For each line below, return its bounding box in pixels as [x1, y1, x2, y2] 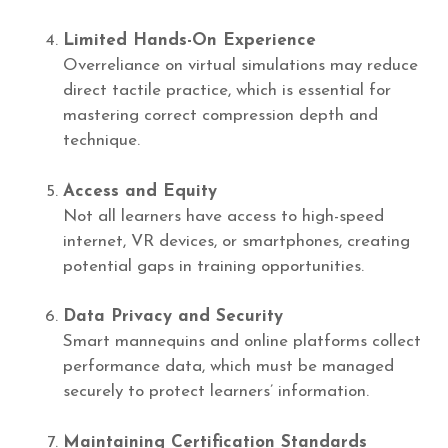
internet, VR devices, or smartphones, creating [63, 232, 410, 250]
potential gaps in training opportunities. [63, 257, 364, 275]
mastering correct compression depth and [63, 107, 378, 125]
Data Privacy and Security [63, 308, 283, 326]
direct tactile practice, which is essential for [63, 82, 391, 100]
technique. [63, 132, 140, 150]
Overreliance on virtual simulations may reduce [63, 57, 418, 75]
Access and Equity [63, 182, 217, 200]
